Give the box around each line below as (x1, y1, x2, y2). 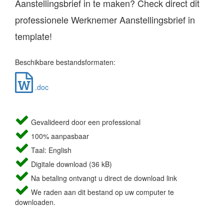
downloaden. (15, 197, 55, 207)
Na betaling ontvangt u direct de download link (29, 173, 177, 183)
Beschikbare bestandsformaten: (15, 57, 115, 67)
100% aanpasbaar (29, 131, 89, 141)
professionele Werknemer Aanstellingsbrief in (15, 13, 195, 26)
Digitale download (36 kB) (29, 159, 112, 169)
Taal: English (29, 145, 71, 155)
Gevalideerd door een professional (29, 117, 140, 127)
